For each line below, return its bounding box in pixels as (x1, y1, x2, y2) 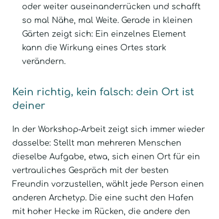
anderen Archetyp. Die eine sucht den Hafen (12, 193, 194, 202)
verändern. (22, 57, 66, 66)
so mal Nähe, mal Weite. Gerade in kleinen (22, 16, 193, 25)
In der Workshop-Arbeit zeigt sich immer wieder (12, 125, 205, 134)
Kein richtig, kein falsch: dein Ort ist (12, 86, 194, 98)
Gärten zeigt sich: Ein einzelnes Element (22, 29, 186, 39)
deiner (12, 100, 45, 111)
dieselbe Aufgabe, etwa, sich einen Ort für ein (12, 152, 200, 161)
